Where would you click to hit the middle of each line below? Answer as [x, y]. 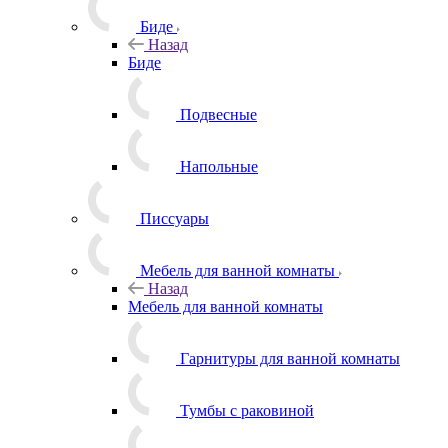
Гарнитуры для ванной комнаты [290, 358]
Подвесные [218, 114]
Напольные [219, 166]
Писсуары [174, 218]
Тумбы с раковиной [247, 410]
